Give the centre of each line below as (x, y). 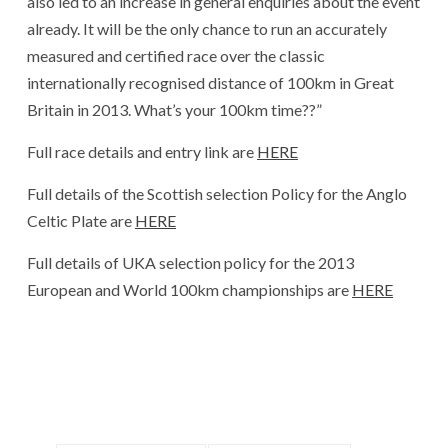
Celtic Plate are (81, 221)
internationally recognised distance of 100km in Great (210, 83)
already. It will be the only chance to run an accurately (207, 29)
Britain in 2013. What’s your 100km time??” (174, 110)
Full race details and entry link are (142, 152)
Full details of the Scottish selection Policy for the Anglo (217, 194)
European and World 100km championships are (189, 290)
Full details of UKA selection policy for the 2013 (190, 263)
